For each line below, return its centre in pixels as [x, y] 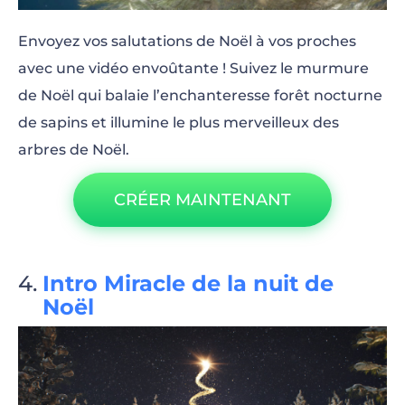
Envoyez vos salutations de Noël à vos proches [187, 41]
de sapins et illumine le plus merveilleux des [179, 122]
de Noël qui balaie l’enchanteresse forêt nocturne [200, 95]
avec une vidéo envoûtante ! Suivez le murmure [193, 68]
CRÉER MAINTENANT [202, 199]
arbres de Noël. [74, 149]
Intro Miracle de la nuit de [188, 283]
